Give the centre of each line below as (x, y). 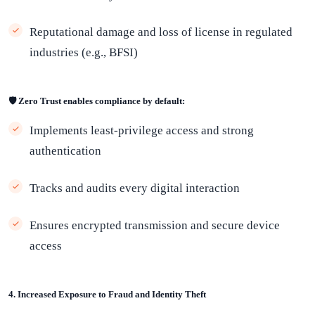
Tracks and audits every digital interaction (135, 188)
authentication (65, 151)
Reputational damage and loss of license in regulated (161, 32)
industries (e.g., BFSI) (84, 52)
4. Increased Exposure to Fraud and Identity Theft (107, 294)
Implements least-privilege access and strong (142, 130)
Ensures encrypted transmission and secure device (155, 225)
